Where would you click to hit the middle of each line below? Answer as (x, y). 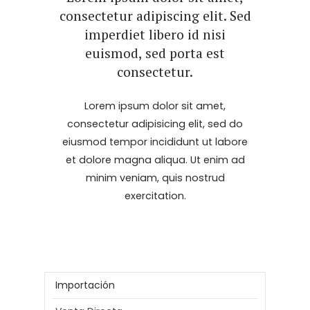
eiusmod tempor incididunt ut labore (155, 142)
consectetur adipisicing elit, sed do (155, 124)
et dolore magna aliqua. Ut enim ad (155, 160)
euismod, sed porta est (155, 53)
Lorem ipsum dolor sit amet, (155, 106)
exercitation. (155, 196)
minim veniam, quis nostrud (155, 178)
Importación (85, 285)
